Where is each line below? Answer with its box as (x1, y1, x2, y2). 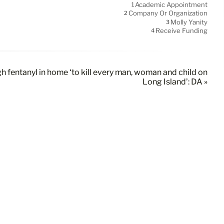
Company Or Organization (128, 9, 207, 17)
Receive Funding (155, 26, 207, 35)
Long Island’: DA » (142, 77, 207, 87)
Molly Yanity (170, 18, 207, 26)
